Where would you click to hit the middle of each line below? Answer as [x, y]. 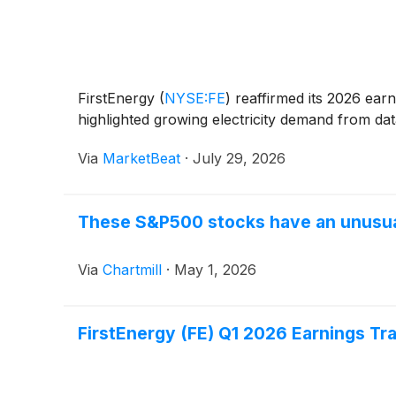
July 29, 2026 [239, 159]
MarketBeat [141, 159]
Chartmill [132, 270]
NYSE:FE [195, 99]
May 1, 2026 [215, 270]
